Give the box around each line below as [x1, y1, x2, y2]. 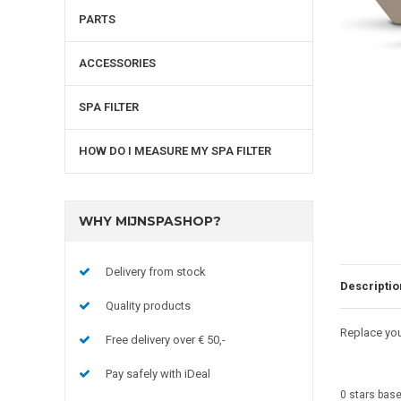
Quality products [106, 298, 191, 312]
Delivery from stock [106, 264, 206, 278]
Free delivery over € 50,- [106, 332, 226, 346]
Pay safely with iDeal [106, 366, 210, 380]
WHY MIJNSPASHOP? [79, 212, 221, 229]
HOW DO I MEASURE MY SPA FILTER [79, 143, 271, 158]
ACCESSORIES [79, 55, 156, 70]
